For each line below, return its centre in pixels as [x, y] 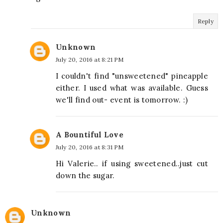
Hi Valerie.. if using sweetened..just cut [132, 164]
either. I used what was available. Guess [132, 88]
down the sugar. [85, 175]
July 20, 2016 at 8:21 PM [90, 59]
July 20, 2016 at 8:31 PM [90, 147]
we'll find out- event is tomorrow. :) [122, 100]
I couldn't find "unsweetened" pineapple [132, 76]
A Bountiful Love [90, 135]
